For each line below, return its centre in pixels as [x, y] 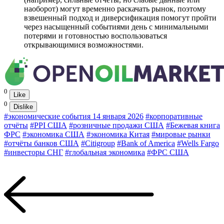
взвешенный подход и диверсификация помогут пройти [120, 18]
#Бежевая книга [193, 125]
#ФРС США [168, 152]
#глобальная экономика [105, 152]
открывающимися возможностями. [84, 45]
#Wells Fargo [198, 143]
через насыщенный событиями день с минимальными [116, 27]
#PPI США [48, 125]
